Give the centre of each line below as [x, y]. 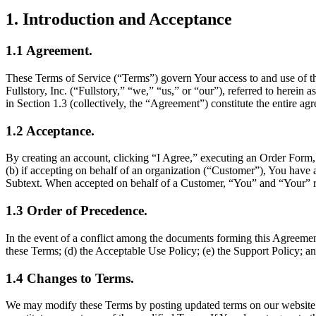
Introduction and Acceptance [127, 19]
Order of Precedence [85, 211]
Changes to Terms [79, 278]
